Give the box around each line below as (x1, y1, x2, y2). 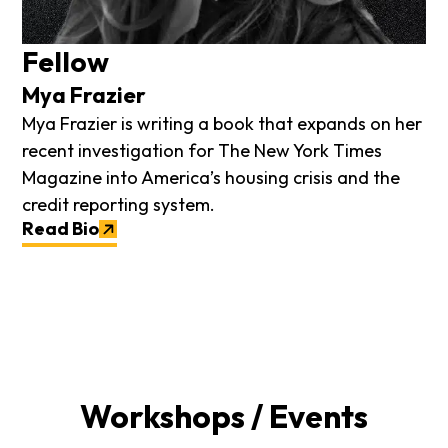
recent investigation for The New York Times (22, 138, 383, 162)
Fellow (22, 43, 110, 79)
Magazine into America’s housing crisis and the (22, 165, 401, 189)
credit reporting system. (22, 192, 216, 216)
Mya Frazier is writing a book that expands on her (22, 111, 423, 135)
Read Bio (22, 216, 100, 240)
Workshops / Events (80, 396, 368, 437)
